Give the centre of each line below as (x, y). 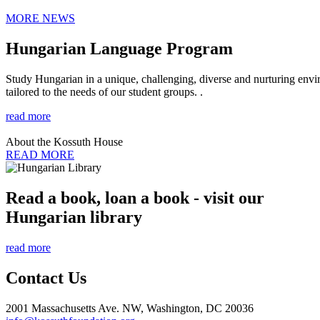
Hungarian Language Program (119, 48)
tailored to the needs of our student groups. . (104, 91)
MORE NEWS (40, 19)
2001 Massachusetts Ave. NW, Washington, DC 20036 (130, 308)
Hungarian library (74, 217)
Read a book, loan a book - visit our (135, 197)
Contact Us (46, 277)
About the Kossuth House (64, 141)
